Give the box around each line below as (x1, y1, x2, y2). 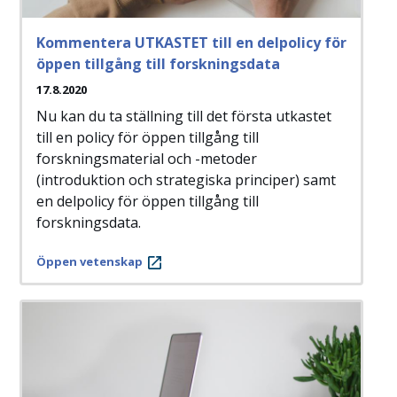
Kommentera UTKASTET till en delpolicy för (36, 33, 346, 53)
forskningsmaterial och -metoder (36, 149, 257, 169)
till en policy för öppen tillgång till (36, 128, 259, 148)
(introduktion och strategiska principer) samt (36, 170, 336, 191)
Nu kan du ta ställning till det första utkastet (36, 106, 331, 127)
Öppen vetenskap (36, 253, 143, 270)
